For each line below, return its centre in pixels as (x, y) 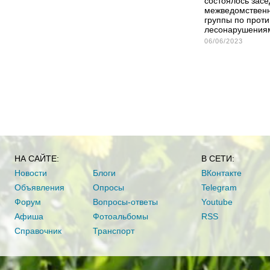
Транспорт (114, 231)
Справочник (38, 231)
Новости (31, 173)
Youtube (217, 202)
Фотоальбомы (121, 216)
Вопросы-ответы (125, 202)
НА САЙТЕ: (37, 159)
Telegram (219, 187)
